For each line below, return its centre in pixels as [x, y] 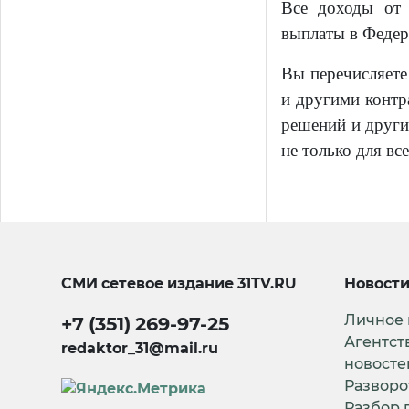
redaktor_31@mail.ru [140, 349]
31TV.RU [267, 284]
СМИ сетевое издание [150, 284]
